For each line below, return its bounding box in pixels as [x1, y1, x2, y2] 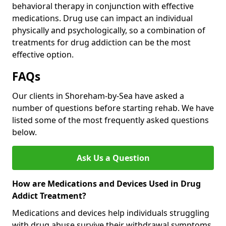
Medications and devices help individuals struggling [12, 207, 209, 219]
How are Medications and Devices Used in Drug [12, 178, 201, 190]
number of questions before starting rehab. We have [12, 102, 214, 114]
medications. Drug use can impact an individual [12, 13, 193, 24]
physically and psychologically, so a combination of [12, 25, 205, 36]
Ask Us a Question [76, 152, 150, 164]
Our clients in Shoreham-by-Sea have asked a [12, 90, 184, 102]
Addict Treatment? [12, 190, 86, 202]
